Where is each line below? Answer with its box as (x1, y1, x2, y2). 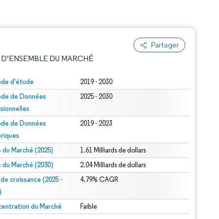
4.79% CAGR (80, 175, 119, 184)
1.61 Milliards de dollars (80, 146, 146, 154)
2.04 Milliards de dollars (80, 161, 146, 169)
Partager (151, 40, 179, 49)
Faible (80, 202, 97, 211)
